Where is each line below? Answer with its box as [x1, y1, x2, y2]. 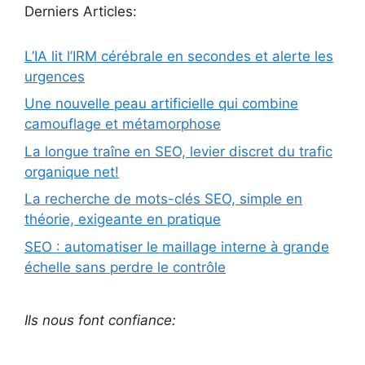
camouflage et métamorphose [24, 116, 221, 133]
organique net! [24, 163, 119, 180]
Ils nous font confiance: [24, 311, 176, 328]
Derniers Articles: [24, 2, 137, 20]
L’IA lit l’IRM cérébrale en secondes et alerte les [24, 47, 333, 64]
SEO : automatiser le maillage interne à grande [24, 238, 329, 255]
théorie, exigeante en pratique [24, 211, 221, 228]
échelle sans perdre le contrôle [24, 258, 226, 275]
